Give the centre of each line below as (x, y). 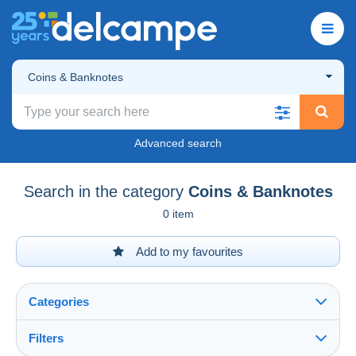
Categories (59, 301)
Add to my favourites (188, 251)
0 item (178, 213)
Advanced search (178, 143)
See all (51, 347)
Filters (46, 338)
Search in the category (103, 191)
